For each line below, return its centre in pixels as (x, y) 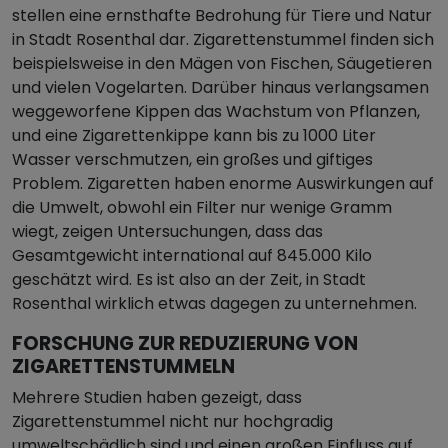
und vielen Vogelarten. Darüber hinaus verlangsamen (220, 87)
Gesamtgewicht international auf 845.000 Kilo (192, 255)
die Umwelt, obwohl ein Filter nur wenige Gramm (202, 207)
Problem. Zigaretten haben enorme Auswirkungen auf (223, 183)
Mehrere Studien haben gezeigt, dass (157, 397)
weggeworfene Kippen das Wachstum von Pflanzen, (216, 111)
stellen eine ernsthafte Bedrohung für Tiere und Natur (222, 15)
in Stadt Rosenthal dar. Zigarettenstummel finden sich (223, 39)
